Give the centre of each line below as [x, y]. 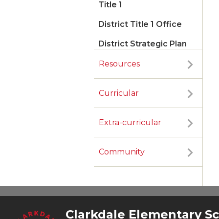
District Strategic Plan [142, 44]
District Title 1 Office [140, 24]
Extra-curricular [130, 123]
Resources [119, 64]
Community [122, 152]
